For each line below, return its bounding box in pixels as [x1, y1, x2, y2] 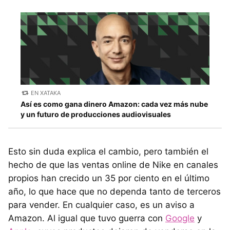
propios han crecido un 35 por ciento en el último [8, 172, 209, 183]
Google [165, 213, 195, 223]
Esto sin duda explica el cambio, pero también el [8, 146, 208, 157]
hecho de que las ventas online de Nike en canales [8, 159, 218, 170]
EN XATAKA [31, 89, 61, 97]
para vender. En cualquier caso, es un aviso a [8, 199, 195, 210]
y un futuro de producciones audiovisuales [21, 109, 171, 119]
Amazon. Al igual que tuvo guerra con [8, 213, 165, 223]
